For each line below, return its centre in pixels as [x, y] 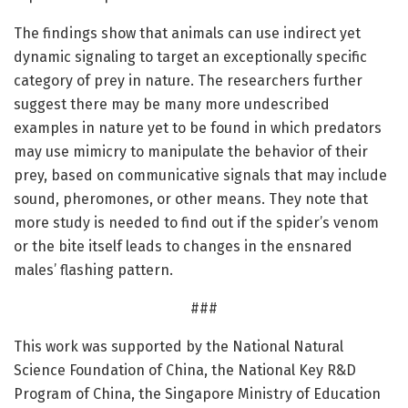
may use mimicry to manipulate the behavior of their [191, 152]
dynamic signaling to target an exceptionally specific [190, 57]
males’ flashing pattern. [93, 270]
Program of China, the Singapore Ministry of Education [197, 394]
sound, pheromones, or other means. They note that [191, 199]
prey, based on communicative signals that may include [200, 176]
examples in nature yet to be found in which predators [198, 128]
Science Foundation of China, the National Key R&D [185, 371]
